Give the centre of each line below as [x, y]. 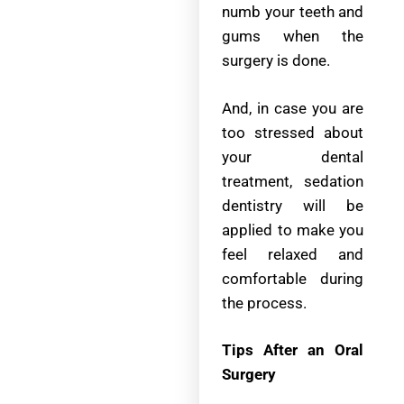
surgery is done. [276, 61]
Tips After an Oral [293, 350]
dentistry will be [293, 205]
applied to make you [293, 230]
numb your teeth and [293, 12]
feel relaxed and [293, 254]
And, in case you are [293, 108]
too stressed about [293, 132]
